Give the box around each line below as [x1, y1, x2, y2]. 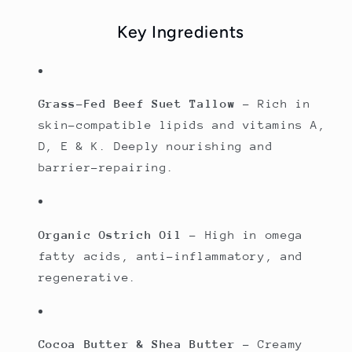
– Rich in [235, 97, 311, 111]
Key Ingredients [116, 22, 245, 42]
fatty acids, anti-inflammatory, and [38, 248, 303, 262]
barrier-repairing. [38, 160, 175, 174]
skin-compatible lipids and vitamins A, [38, 118, 326, 132]
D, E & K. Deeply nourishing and [38, 139, 273, 153]
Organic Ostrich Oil [38, 227, 182, 241]
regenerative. [38, 269, 137, 284]
